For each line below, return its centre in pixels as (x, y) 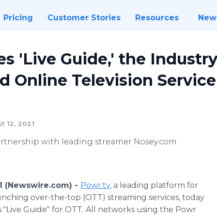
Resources (157, 18)
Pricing (18, 18)
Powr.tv (95, 185)
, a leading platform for (154, 185)
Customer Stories (84, 18)
